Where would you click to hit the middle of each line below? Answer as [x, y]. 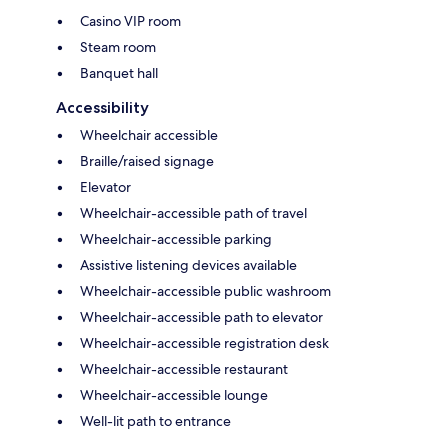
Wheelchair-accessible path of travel [193, 213]
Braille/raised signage [147, 161]
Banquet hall [119, 73]
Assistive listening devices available [188, 265]
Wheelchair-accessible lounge [174, 395]
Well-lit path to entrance [155, 421]
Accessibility [102, 108]
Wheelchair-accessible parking [176, 239]
